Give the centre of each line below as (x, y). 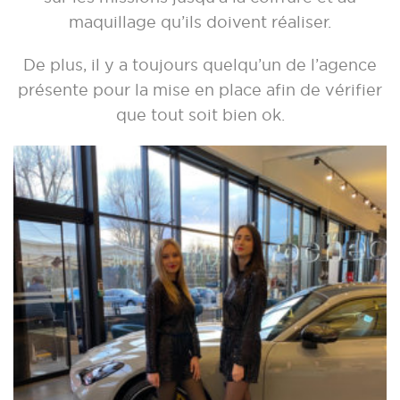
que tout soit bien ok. (200, 115)
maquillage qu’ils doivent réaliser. (200, 22)
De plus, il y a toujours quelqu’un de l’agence (200, 65)
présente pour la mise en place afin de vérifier (200, 90)
